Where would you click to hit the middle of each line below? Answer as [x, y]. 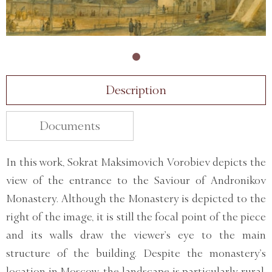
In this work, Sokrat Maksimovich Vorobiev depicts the [136, 162]
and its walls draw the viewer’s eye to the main [136, 235]
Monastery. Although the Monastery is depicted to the [136, 198]
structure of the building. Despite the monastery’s [136, 253]
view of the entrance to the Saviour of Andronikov [136, 180]
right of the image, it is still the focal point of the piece [136, 216]
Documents [70, 125]
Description [136, 90]
